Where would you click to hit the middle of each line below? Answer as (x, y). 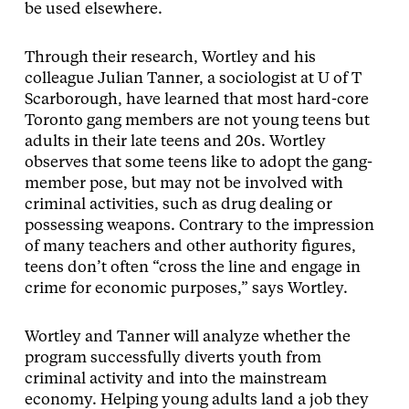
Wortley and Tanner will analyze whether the (187, 338)
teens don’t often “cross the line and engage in (192, 268)
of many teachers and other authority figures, (190, 247)
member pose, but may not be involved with (184, 184)
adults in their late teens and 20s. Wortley (175, 142)
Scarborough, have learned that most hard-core (196, 100)
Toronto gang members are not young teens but (197, 121)
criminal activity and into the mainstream (175, 380)
